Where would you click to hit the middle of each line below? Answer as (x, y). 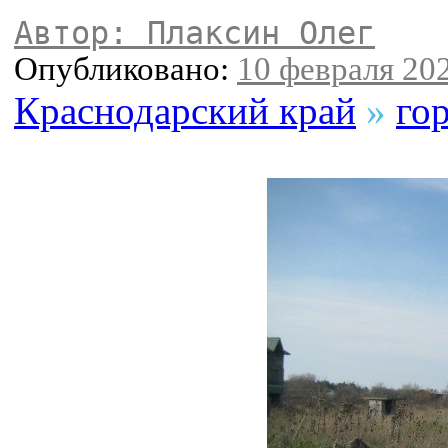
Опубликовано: (125, 69)
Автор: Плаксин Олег (194, 33)
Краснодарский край (185, 111)
